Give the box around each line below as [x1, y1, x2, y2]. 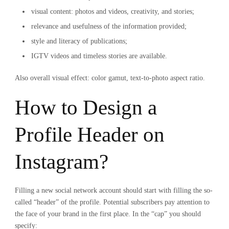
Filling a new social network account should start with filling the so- [15, 187, 213, 194]
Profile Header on [15, 123, 165, 146]
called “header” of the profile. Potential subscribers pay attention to [15, 198, 210, 206]
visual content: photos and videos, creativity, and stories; [31, 8, 194, 15]
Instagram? [15, 150, 108, 173]
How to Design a [15, 96, 157, 119]
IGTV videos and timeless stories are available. [31, 52, 167, 60]
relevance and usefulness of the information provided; [31, 22, 187, 30]
